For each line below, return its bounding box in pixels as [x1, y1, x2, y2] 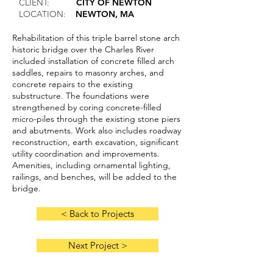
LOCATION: [19, 9, 71, 19]
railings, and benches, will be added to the [12, 171, 177, 182]
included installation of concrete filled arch [12, 55, 174, 66]
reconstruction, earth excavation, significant [12, 136, 179, 147]
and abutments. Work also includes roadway [12, 125, 181, 136]
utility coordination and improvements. [12, 148, 160, 159]
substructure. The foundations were [12, 90, 149, 101]
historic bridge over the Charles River [12, 44, 154, 55]
